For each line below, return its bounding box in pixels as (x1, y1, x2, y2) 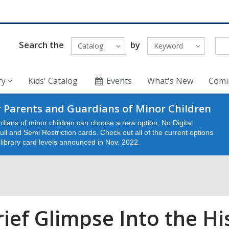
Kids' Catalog (28, 75, 78, 86)
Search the (18, 38, 64, 51)
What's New (147, 75, 194, 86)
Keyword (153, 41, 183, 51)
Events (106, 75, 132, 86)
